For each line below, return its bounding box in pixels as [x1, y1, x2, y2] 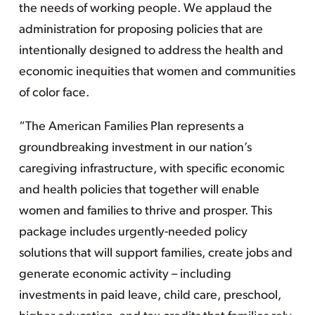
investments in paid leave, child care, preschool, [18, 289, 281, 302]
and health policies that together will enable [18, 184, 259, 197]
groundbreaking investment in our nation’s [18, 141, 252, 155]
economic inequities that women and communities [18, 65, 295, 79]
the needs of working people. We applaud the [18, 2, 272, 15]
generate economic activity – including [18, 268, 231, 281]
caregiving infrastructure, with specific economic [18, 162, 285, 176]
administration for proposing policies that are [18, 23, 263, 37]
